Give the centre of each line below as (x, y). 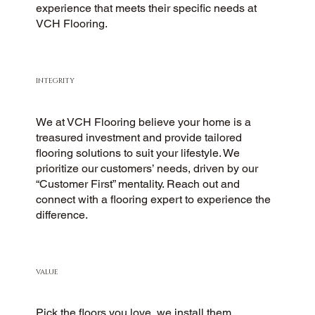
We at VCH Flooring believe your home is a (144, 122)
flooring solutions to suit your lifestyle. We (138, 153)
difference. (62, 214)
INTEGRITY (56, 81)
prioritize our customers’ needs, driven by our (147, 168)
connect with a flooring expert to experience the (154, 199)
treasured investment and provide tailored (139, 137)
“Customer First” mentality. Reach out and (138, 184)
